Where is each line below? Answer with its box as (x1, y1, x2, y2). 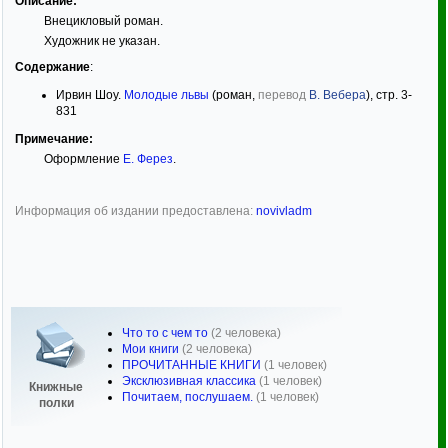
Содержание (15, 59, 90, 74)
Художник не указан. (43, 33, 160, 48)
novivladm (256, 203, 312, 218)
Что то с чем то (122, 326, 208, 340)
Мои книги (122, 342, 179, 356)
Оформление (43, 151, 123, 166)
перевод (258, 87, 306, 102)
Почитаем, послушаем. (122, 390, 253, 404)
